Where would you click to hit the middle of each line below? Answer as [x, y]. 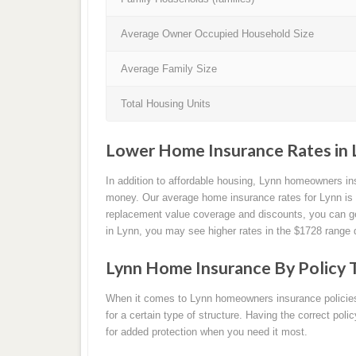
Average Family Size [169, 69]
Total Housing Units [166, 104]
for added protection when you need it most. [206, 331]
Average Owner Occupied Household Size [218, 34]
